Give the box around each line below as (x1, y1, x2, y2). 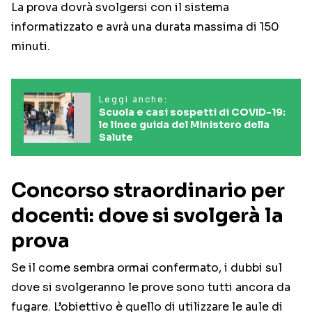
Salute (99, 131, 133, 144)
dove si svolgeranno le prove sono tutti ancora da (11, 280, 290, 295)
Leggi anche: (99, 94, 168, 105)
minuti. (11, 39, 50, 54)
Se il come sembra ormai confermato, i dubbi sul (11, 260, 282, 276)
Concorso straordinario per (11, 178, 285, 203)
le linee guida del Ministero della (99, 118, 270, 132)
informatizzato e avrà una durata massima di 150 (11, 19, 279, 35)
